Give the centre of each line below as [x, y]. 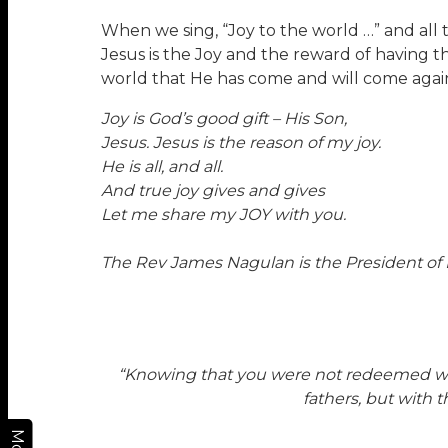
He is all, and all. [161, 167]
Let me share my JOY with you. [223, 215]
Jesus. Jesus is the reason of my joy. [240, 143]
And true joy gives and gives [212, 191]
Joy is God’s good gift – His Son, [223, 119]
